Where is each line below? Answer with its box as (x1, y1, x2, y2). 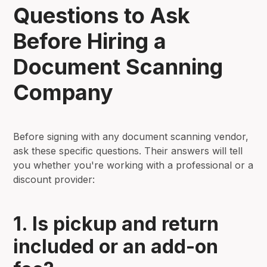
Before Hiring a (13, 27, 167, 54)
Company (13, 79, 114, 105)
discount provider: (13, 173, 95, 185)
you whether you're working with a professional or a (13, 159, 254, 171)
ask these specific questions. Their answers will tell (13, 144, 243, 157)
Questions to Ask (13, 2, 191, 29)
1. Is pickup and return (13, 212, 219, 235)
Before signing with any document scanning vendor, (13, 130, 249, 142)
